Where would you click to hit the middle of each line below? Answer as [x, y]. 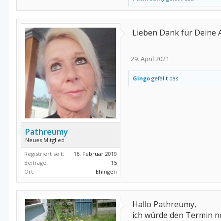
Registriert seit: [44, 154]
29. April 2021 [150, 59]
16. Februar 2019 [95, 154]
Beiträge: [36, 163]
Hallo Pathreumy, [164, 204]
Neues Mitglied [45, 140]
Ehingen [106, 171]
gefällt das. [165, 78]
